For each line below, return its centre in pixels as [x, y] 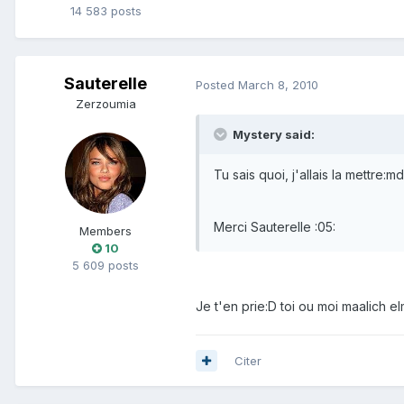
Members [106, 231]
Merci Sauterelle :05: [275, 226]
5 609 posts [106, 266]
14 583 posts [106, 11]
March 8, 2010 [278, 84]
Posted [217, 84]
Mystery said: [272, 134]
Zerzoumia [106, 104]
